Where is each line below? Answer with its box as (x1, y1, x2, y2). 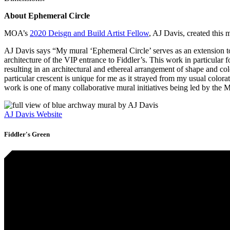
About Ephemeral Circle (4, 11, 90, 21)
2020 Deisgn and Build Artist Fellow (30, 29, 149, 38)
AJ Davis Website (4, 110, 62, 119)
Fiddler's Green (4, 130, 50, 139)
